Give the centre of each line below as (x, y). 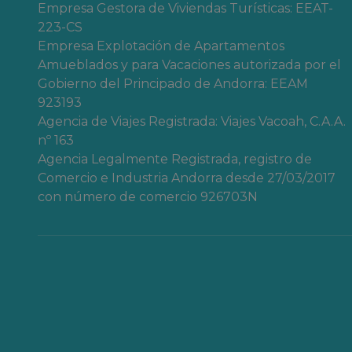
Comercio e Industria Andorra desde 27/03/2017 (187, 178)
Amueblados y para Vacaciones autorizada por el (189, 65)
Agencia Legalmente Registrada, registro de (175, 159)
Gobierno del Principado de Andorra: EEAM (173, 84)
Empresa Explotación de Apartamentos (161, 46)
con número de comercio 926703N (148, 197)
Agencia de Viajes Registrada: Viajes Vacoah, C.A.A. (192, 121)
